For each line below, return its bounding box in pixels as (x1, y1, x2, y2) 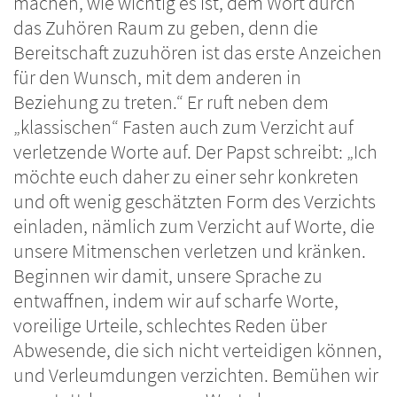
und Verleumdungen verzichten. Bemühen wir (13, 363, 378, 388)
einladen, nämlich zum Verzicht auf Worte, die (13, 214, 375, 239)
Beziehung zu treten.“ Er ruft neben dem (13, 90, 329, 115)
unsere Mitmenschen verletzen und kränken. (13, 239, 366, 264)
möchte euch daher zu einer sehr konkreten (13, 165, 359, 190)
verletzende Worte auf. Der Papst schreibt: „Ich (13, 140, 378, 165)
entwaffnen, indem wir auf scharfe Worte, (13, 289, 339, 314)
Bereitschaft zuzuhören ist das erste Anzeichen (13, 41, 382, 66)
